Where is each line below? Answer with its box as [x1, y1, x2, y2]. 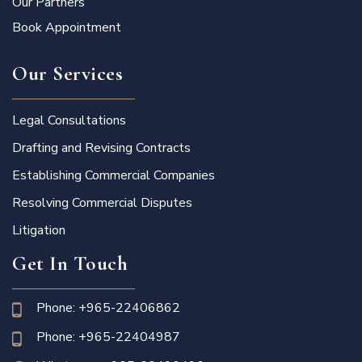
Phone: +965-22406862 [36, 299, 180, 318]
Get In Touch [12, 251, 128, 276]
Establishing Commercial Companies [12, 166, 215, 185]
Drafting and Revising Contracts [12, 139, 191, 158]
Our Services [12, 61, 123, 86]
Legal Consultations [12, 112, 126, 130]
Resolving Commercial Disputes [12, 194, 192, 213]
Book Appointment [12, 19, 121, 37]
